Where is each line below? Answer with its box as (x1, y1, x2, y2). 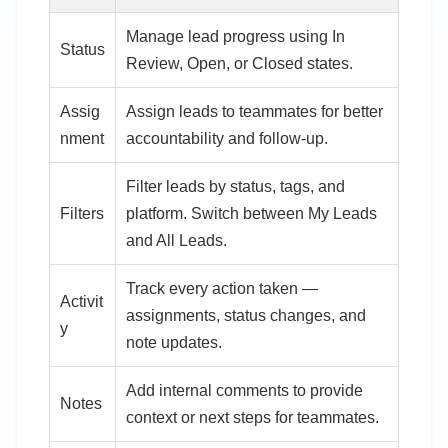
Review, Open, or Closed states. (126, 54, 353, 72)
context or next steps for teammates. (126, 408, 379, 426)
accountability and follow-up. (126, 129, 328, 147)
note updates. (126, 333, 222, 351)
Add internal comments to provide (126, 381, 363, 399)
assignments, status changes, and (126, 306, 366, 324)
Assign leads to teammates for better (126, 102, 383, 120)
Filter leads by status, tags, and (126, 177, 345, 195)
